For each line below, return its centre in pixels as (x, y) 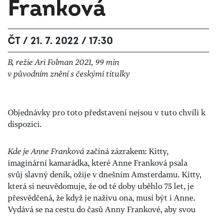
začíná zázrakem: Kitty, (126, 151)
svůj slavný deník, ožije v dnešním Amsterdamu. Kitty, (105, 174)
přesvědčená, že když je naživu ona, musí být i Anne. (101, 198)
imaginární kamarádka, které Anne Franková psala (98, 163)
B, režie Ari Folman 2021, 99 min (63, 62)
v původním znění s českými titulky (69, 74)
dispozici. (25, 124)
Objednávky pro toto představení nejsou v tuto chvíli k (107, 112)
